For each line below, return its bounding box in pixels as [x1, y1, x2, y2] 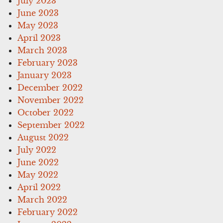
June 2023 [17, 7, 59, 18]
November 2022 [17, 95, 84, 105]
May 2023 [17, 20, 59, 30]
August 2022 [17, 132, 69, 142]
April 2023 [17, 32, 61, 43]
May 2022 [17, 169, 59, 180]
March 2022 [17, 194, 68, 205]
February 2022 [17, 207, 78, 217]
